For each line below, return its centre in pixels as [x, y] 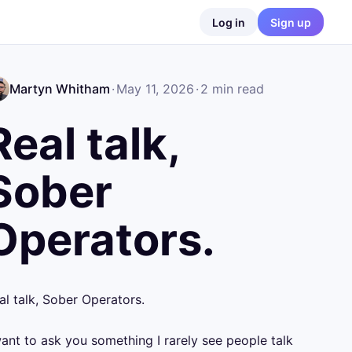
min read [236, 89]
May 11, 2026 [155, 89]
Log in [229, 22]
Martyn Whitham [60, 89]
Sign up [291, 22]
